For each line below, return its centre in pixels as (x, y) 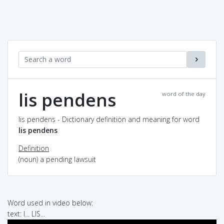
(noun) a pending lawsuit (57, 159)
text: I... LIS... (26, 213)
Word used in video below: (50, 202)
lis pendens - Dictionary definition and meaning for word (109, 119)
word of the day (184, 93)
